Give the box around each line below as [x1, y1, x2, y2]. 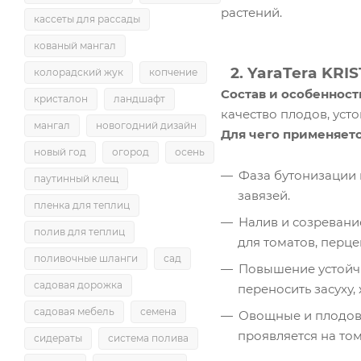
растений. [221, 5, 282, 20]
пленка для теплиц [34, 199, 130, 211]
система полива [108, 332, 189, 344]
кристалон [34, 93, 88, 105]
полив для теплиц [34, 226, 125, 238]
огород [112, 146, 149, 158]
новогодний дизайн [96, 119, 197, 131]
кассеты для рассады [34, 13, 140, 25]
